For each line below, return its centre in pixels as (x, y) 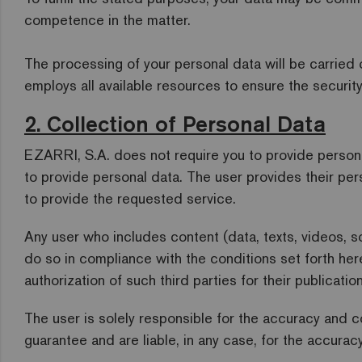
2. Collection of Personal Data (175, 124)
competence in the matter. (107, 20)
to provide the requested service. (130, 198)
